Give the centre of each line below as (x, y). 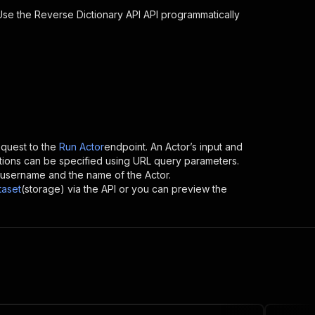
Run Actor (82, 147)
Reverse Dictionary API (88, 14)
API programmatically (190, 14)
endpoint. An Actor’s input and (173, 147)
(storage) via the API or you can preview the (124, 189)
